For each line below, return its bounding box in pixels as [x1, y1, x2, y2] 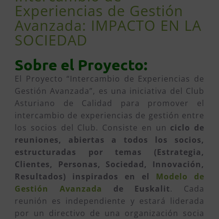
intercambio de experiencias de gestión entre [15, 109, 204, 121]
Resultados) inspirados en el [15, 171, 156, 182]
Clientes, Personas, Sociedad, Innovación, [15, 158, 204, 170]
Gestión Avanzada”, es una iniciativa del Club [15, 85, 204, 96]
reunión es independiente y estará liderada [15, 195, 204, 206]
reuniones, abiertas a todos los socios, [15, 134, 204, 145]
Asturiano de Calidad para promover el [15, 97, 204, 109]
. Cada [170, 183, 204, 194]
